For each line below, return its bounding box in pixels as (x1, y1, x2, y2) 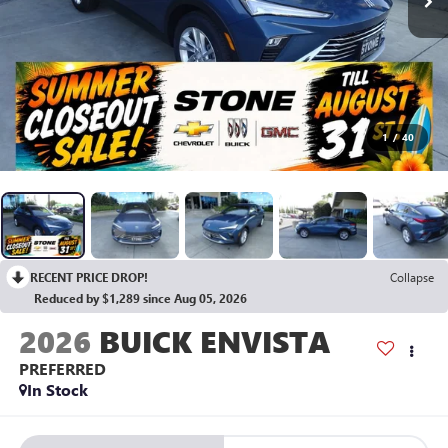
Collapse (390, 268, 434, 285)
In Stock (26, 378, 88, 400)
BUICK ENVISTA (98, 320, 331, 361)
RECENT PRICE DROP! (30, 268, 148, 285)
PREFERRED (18, 357, 106, 379)
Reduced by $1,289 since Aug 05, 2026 (34, 289, 247, 306)
